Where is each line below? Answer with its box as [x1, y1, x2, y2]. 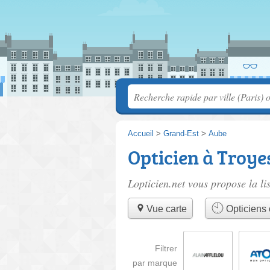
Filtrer [155, 243, 177, 253]
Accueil [128, 129, 154, 138]
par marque [133, 257, 177, 268]
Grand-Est [163, 129, 199, 138]
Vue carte [146, 204, 187, 215]
